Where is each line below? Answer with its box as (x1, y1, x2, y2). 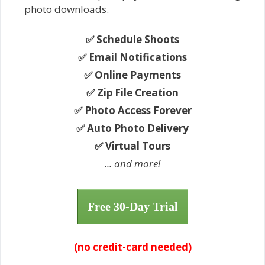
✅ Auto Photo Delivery (76, 121, 189, 135)
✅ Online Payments (84, 67, 181, 82)
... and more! (105, 156, 160, 170)
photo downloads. (24, 2, 109, 16)
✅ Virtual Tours (95, 138, 170, 153)
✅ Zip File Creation (86, 85, 179, 99)
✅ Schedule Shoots (86, 32, 179, 46)
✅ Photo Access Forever (73, 103, 192, 117)
